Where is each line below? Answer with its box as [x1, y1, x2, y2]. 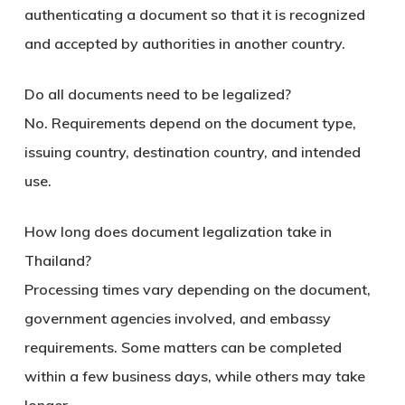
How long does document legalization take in [24, 222, 332, 241]
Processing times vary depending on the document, [24, 280, 371, 299]
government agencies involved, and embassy [24, 309, 331, 328]
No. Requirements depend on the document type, [24, 114, 356, 133]
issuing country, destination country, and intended [24, 143, 361, 162]
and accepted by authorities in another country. [24, 34, 345, 53]
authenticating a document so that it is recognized [24, 5, 365, 24]
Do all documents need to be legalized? [24, 85, 291, 104]
